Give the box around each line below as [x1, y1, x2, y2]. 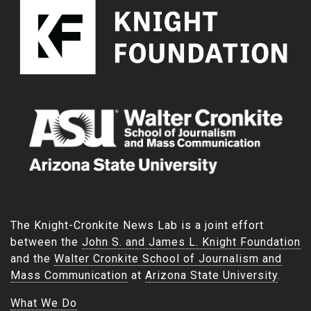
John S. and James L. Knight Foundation [82, 235, 301, 249]
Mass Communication [10, 268, 128, 282]
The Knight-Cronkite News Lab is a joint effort [10, 218, 264, 232]
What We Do [10, 296, 77, 310]
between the [10, 235, 82, 249]
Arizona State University [145, 268, 278, 282]
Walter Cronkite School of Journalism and [54, 251, 282, 265]
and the [10, 251, 54, 265]
